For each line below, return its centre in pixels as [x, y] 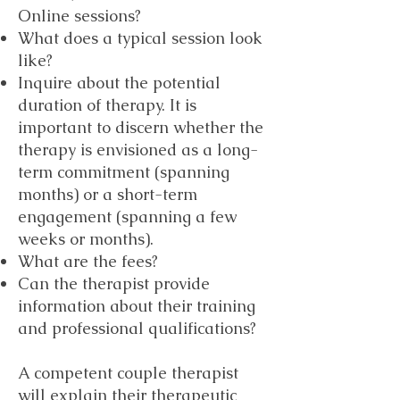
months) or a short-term [108, 194]
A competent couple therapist [128, 373]
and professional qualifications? [137, 328]
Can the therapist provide [114, 283]
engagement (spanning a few [127, 217]
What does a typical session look [140, 38]
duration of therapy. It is [107, 105]
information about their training [137, 306]
